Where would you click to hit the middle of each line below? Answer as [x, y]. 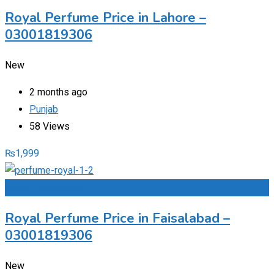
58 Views [50, 127]
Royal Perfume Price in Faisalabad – [117, 219]
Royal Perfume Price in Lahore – [106, 18]
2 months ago [58, 92]
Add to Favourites [43, 188]
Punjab [44, 109]
